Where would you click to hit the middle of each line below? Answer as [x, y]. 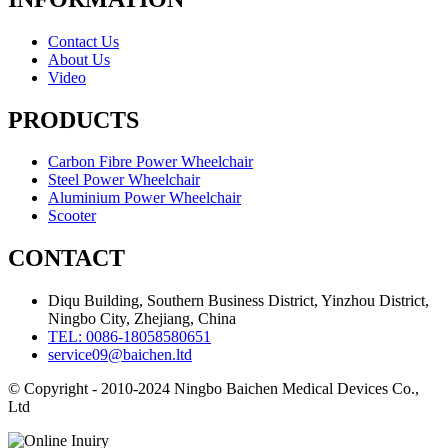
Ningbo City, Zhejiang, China [142, 319]
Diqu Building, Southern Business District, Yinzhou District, [238, 301]
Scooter [72, 216]
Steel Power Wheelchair [124, 180]
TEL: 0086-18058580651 [129, 337]
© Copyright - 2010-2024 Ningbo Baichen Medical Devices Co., [213, 389]
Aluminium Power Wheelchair [144, 198]
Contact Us [83, 41]
